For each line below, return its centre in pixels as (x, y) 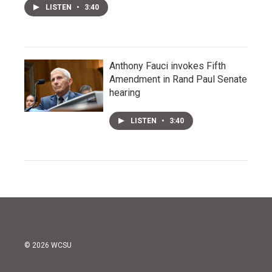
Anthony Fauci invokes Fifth (168, 66)
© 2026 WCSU (48, 245)
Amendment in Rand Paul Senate (178, 79)
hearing (125, 93)
